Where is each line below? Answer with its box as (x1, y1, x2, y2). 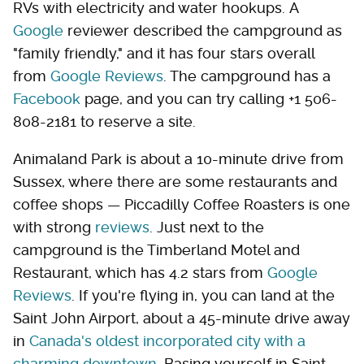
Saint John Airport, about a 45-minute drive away (13, 310, 350, 327)
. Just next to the (149, 219, 264, 236)
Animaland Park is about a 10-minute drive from (13, 150, 344, 168)
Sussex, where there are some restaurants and (13, 173, 337, 191)
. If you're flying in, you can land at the (71, 287, 335, 305)
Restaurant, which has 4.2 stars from (13, 264, 267, 282)
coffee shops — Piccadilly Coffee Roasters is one (13, 196, 350, 214)
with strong (13, 219, 95, 236)
